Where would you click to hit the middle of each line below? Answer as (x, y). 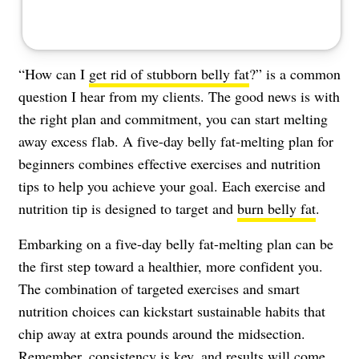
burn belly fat (276, 208)
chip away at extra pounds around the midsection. (162, 333)
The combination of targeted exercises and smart (159, 288)
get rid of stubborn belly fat (169, 73)
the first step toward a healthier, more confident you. (171, 266)
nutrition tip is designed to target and (128, 208)
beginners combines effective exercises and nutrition (169, 163)
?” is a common (295, 73)
